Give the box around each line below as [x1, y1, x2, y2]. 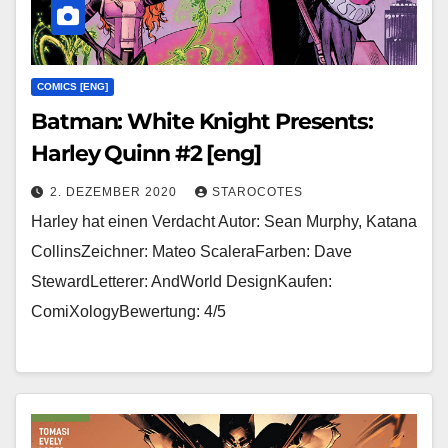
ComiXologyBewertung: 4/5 [31, 302, 226, 320]
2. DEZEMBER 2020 [50, 184, 181, 199]
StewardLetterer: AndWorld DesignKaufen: [31, 272, 332, 290]
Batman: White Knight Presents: [31, 107, 373, 135]
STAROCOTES [212, 184, 303, 199]
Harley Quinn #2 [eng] [31, 139, 261, 167]
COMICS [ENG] [37, 80, 108, 92]
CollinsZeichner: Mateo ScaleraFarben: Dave [31, 242, 352, 260]
